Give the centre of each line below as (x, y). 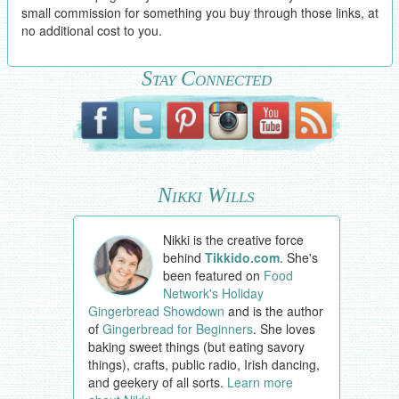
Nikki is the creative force (234, 240)
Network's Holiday (214, 293)
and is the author (273, 311)
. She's (299, 258)
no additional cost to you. (91, 31)
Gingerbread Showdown (156, 311)
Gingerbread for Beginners (177, 329)
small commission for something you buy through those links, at (199, 13)
